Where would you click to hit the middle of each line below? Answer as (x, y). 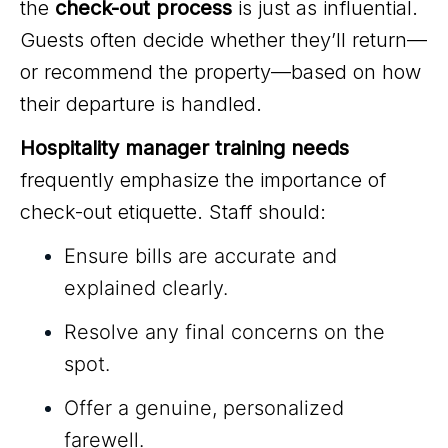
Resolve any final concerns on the (224, 332)
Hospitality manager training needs (184, 148)
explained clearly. (146, 288)
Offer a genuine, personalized (204, 408)
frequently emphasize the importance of (203, 180)
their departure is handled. (141, 104)
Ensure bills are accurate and (200, 256)
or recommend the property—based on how (220, 72)
